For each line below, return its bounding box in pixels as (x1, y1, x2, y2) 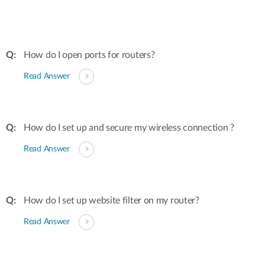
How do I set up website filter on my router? (24, 196, 199, 205)
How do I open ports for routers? (24, 50, 155, 60)
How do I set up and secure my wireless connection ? (24, 123, 234, 132)
